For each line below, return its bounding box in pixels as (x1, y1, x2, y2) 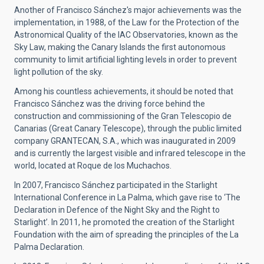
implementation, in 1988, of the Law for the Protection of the (14, 18, 239, 28)
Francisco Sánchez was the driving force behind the (14, 99, 205, 109)
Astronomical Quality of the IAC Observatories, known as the (14, 30, 238, 40)
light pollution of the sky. (14, 67, 103, 77)
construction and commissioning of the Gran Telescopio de (14, 111, 232, 121)
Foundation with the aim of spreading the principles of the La (14, 230, 239, 240)
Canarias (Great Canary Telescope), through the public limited (14, 124, 242, 134)
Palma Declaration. (14, 242, 84, 252)
